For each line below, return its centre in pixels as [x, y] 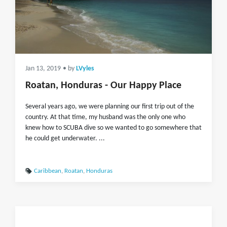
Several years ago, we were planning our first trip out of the [110, 107]
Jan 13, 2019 [43, 69]
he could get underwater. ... [65, 139]
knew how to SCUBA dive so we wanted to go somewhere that [113, 128]
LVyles [85, 69]
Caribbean [47, 171]
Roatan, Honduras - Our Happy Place [103, 86]
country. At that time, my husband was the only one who [105, 117]
